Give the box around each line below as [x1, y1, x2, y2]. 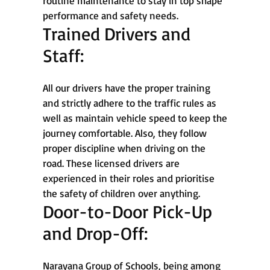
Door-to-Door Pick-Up [43, 199, 212, 222]
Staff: [43, 43, 84, 66]
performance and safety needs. [43, 8, 178, 22]
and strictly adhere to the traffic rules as [43, 96, 216, 109]
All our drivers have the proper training [43, 81, 210, 94]
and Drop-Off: [43, 221, 148, 244]
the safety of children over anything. [43, 186, 200, 199]
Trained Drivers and [43, 22, 190, 45]
